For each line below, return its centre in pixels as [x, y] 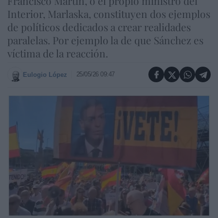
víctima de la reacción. [58, 53]
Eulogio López [45, 74]
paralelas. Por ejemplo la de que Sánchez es [105, 40]
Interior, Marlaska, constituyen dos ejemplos [109, 14]
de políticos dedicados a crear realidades [99, 27]
